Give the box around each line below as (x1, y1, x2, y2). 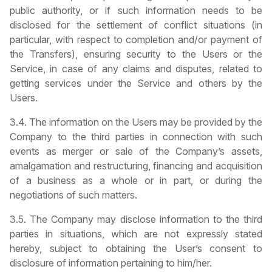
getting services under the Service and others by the (10, 76, 262, 89)
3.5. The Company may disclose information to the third (10, 212, 262, 225)
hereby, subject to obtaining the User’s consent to (10, 242, 262, 254)
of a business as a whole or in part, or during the (10, 174, 262, 186)
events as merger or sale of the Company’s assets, (10, 144, 262, 157)
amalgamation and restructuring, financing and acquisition (10, 159, 262, 172)
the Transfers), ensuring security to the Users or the (10, 47, 262, 60)
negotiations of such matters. (10, 188, 137, 201)
